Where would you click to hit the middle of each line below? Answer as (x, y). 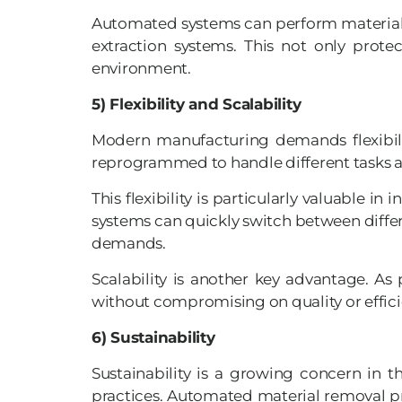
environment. (141, 69)
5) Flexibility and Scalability (197, 105)
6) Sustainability (153, 338)
